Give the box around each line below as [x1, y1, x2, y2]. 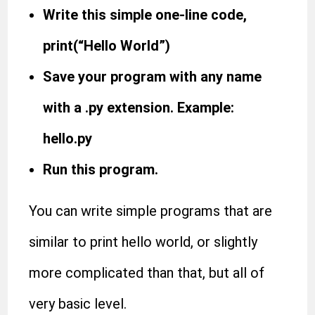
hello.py [43, 130, 93, 147]
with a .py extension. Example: [43, 99, 235, 116]
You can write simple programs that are [29, 202, 273, 219]
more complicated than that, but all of [29, 264, 265, 281]
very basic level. [29, 295, 127, 312]
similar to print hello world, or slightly [29, 233, 258, 250]
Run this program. [43, 161, 159, 178]
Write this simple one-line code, [43, 6, 247, 23]
